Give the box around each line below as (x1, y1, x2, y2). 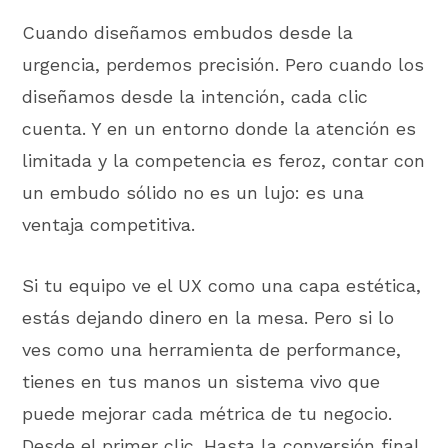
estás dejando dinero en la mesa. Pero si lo (22, 306, 395, 328)
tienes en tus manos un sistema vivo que (22, 370, 381, 392)
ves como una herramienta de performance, (22, 338, 402, 360)
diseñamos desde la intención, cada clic (22, 86, 369, 108)
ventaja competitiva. (22, 214, 196, 236)
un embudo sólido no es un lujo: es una (22, 182, 365, 204)
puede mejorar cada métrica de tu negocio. (22, 402, 393, 424)
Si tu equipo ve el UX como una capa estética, (22, 274, 422, 296)
